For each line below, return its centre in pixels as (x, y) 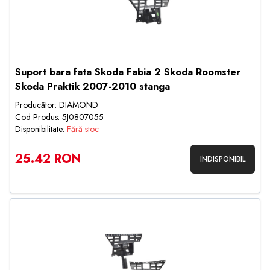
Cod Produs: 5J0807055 (59, 117)
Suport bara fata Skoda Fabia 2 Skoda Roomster (128, 72)
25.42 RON (48, 159)
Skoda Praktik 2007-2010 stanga (93, 86)
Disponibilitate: (41, 129)
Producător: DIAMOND (57, 105)
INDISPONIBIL (223, 159)
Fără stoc (83, 129)
